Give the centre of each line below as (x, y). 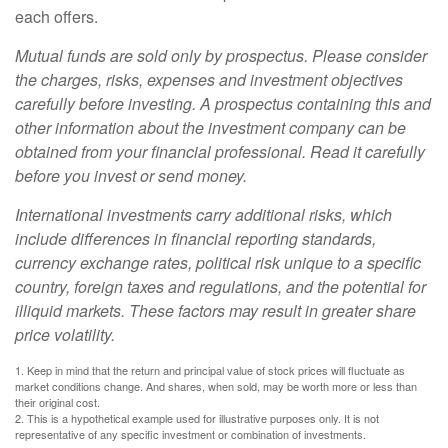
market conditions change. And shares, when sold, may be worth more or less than (216, 386)
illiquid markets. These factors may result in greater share (215, 310)
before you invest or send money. (131, 175)
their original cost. (57, 402)
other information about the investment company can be (210, 127)
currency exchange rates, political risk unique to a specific (218, 262)
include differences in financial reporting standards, (195, 238)
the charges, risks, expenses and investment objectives (209, 79)
